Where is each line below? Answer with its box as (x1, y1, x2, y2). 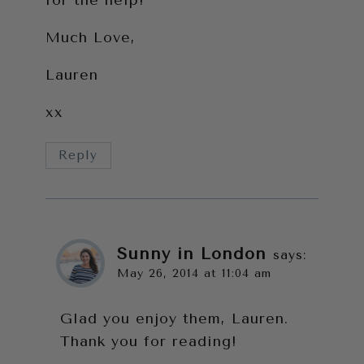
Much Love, (45, 28, 136, 47)
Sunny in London (117, 243, 266, 263)
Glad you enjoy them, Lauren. (60, 310, 288, 328)
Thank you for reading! (60, 332, 237, 351)
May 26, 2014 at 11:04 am (117, 266, 271, 280)
